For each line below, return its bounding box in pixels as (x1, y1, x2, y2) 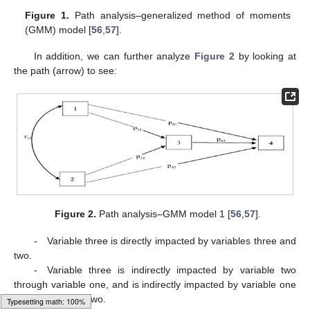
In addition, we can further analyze (33, 50, 195, 62)
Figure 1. (25, 9, 70, 21)
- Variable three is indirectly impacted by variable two (33, 264, 296, 275)
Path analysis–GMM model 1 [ (96, 208, 231, 220)
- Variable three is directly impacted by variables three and (33, 235, 296, 246)
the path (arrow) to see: (14, 64, 117, 76)
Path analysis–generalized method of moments (69, 9, 291, 21)
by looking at (234, 50, 297, 62)
